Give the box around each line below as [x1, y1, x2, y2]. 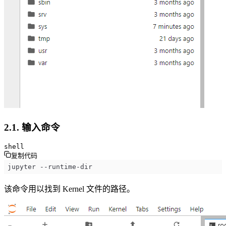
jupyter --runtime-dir [7, 163, 92, 171]
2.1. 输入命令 [4, 122, 60, 133]
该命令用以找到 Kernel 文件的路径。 [4, 184, 135, 193]
